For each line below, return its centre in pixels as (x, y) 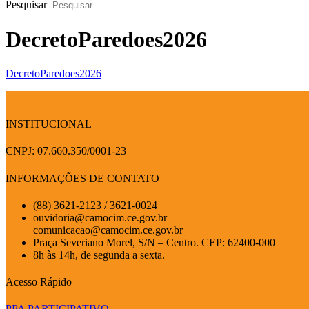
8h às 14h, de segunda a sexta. (99, 255)
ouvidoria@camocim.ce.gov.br (100, 217)
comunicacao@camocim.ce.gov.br (108, 230)
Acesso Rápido (39, 282)
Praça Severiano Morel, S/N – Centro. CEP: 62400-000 (154, 242)
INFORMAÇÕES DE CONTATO (82, 178)
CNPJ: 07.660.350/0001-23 (66, 151)
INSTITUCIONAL (49, 124)
